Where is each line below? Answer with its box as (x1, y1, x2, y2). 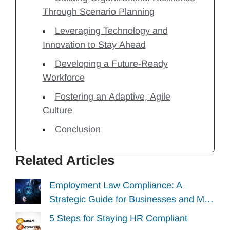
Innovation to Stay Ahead (42, 39, 146, 50)
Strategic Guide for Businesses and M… (49, 194, 214, 204)
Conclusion (54, 124, 101, 135)
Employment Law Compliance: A (49, 180, 182, 190)
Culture (42, 105, 72, 116)
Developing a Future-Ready (54, 58, 168, 69)
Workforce (42, 72, 85, 83)
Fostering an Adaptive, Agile (54, 91, 170, 102)
